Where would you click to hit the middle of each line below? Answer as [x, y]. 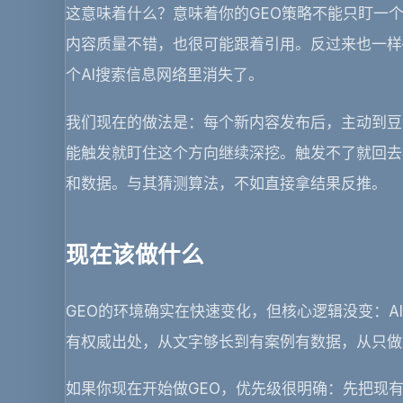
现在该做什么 [134, 254]
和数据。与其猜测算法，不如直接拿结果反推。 [226, 183]
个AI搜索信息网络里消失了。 [165, 75]
